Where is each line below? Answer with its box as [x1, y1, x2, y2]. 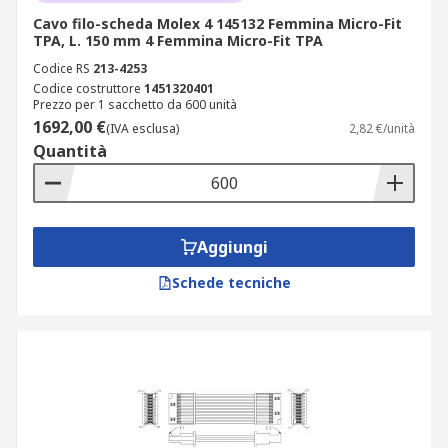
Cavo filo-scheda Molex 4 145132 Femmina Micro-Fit [33, 14, 402, 33]
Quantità [33, 140, 107, 162]
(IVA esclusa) [106, 120, 179, 137]
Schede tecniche [171, 273, 291, 292]
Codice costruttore [33, 80, 141, 97]
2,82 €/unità [349, 120, 415, 137]
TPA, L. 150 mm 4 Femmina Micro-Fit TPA [33, 31, 323, 50]
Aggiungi [196, 236, 268, 258]
